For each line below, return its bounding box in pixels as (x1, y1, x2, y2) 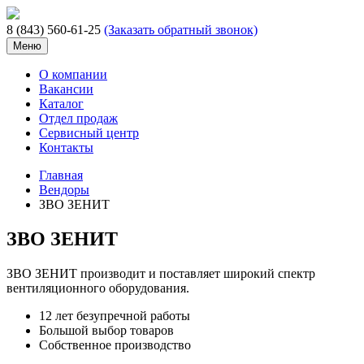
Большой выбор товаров (39, 323, 174, 337)
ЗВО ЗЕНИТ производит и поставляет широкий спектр (6, 266, 315, 280)
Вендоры (39, 183, 89, 197)
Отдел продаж (39, 111, 118, 125)
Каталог (39, 97, 84, 110)
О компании (39, 67, 107, 81)
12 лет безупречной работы (39, 308, 190, 323)
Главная (39, 168, 83, 182)
